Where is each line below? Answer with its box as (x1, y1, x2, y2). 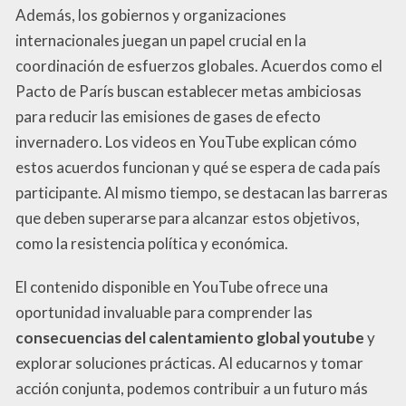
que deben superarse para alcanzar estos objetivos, (15, 208, 360, 227)
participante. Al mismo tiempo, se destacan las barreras (15, 182, 388, 202)
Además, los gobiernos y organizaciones (15, 5, 286, 24)
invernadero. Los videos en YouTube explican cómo (15, 131, 357, 151)
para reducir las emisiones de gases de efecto (15, 106, 321, 126)
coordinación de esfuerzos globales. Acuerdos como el (15, 55, 382, 75)
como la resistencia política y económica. (15, 233, 288, 253)
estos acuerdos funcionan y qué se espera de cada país (15, 157, 381, 177)
